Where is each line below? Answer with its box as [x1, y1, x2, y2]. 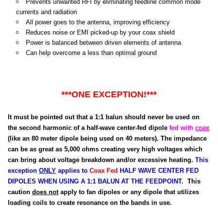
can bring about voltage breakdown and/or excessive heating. [8, 156, 195, 164]
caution [8, 188, 32, 196]
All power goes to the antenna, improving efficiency [25, 18, 170, 26]
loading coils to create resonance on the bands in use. [8, 199, 172, 207]
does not [32, 188, 58, 196]
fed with [169, 124, 195, 132]
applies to [56, 167, 90, 175]
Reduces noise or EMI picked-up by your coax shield [25, 29, 175, 36]
